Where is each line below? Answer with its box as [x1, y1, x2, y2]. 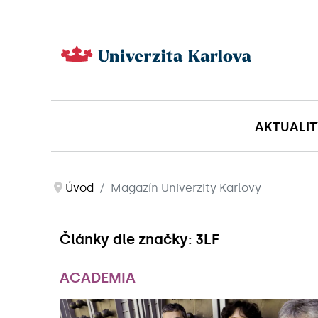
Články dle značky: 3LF [60, 231, 219, 248]
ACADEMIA [60, 269, 136, 287]
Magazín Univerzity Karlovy [111, 181, 261, 195]
